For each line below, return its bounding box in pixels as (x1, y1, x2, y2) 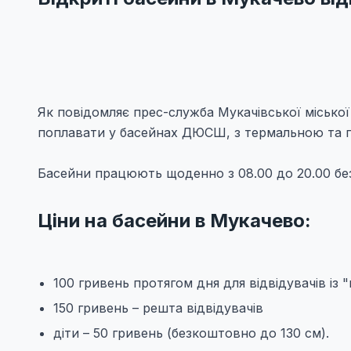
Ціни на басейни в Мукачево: (38, 208, 311, 232)
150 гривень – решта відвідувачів (53, 299, 263, 316)
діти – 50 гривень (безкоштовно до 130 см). (53, 324, 329, 341)
